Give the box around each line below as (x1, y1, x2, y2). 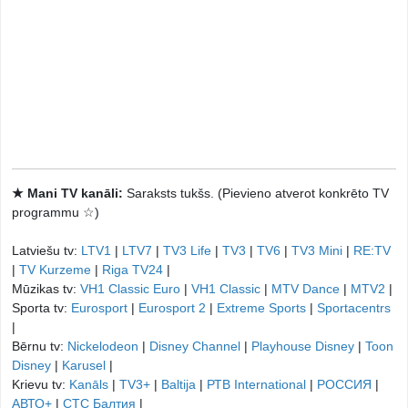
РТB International (207, 377, 306, 392)
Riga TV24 (102, 262, 163, 277)
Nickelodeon (67, 339, 138, 353)
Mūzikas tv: (12, 281, 80, 296)
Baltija (161, 377, 196, 392)
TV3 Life (163, 243, 211, 258)
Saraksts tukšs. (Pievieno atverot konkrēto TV (127, 186, 389, 200)
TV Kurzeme (19, 262, 91, 277)
